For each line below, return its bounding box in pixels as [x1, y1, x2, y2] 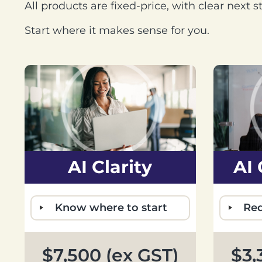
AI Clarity [68, 156, 153, 178]
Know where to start [54, 201, 167, 214]
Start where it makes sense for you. [25, 23, 209, 37]
